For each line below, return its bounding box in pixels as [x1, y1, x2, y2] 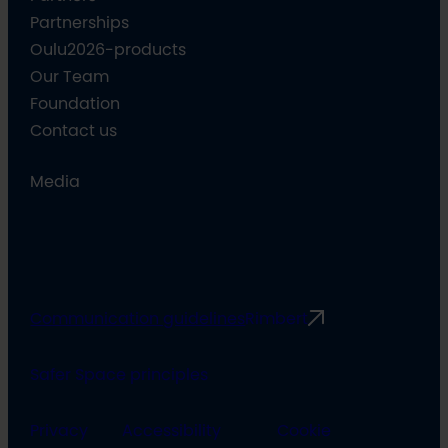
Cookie [276, 422, 331, 439]
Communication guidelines [30, 310, 246, 327]
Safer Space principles [30, 366, 209, 383]
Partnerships [30, 14, 130, 31]
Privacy [30, 422, 89, 439]
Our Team [30, 68, 110, 85]
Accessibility [121, 422, 221, 439]
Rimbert [245, 310, 309, 327]
